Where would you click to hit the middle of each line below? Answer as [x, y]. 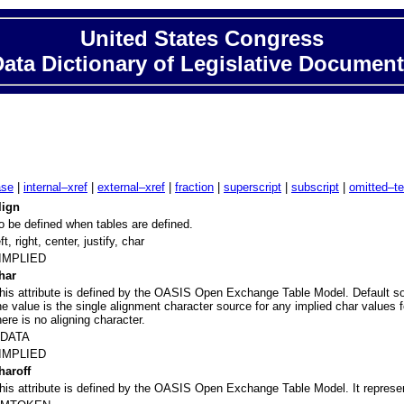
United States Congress [202, 38]
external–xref [131, 187]
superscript [252, 187]
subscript [315, 187]
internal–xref [55, 187]
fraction [194, 187]
